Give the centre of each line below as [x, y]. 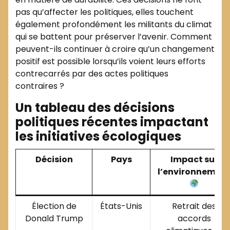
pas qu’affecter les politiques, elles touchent [104, 12]
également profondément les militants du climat [114, 24]
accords [194, 218]
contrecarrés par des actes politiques [92, 73]
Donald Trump [54, 218]
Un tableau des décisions [95, 107]
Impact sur [194, 159]
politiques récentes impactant [112, 122]
